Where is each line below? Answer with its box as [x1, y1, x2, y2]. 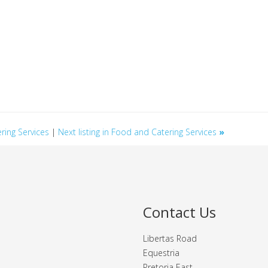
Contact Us [143, 202, 216, 222]
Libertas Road [143, 232, 197, 244]
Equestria [143, 246, 179, 258]
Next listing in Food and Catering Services [58, 126, 220, 138]
